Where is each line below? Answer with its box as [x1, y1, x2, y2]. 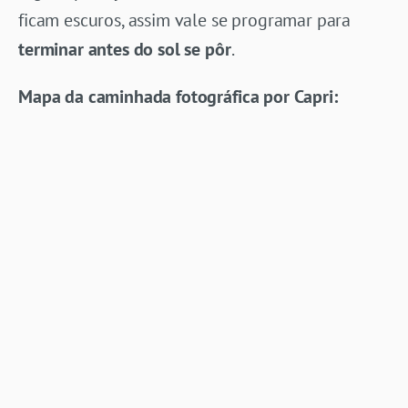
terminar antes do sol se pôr [18, 36, 231, 61]
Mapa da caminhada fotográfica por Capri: [18, 84, 338, 108]
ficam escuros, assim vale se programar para [18, 7, 352, 32]
